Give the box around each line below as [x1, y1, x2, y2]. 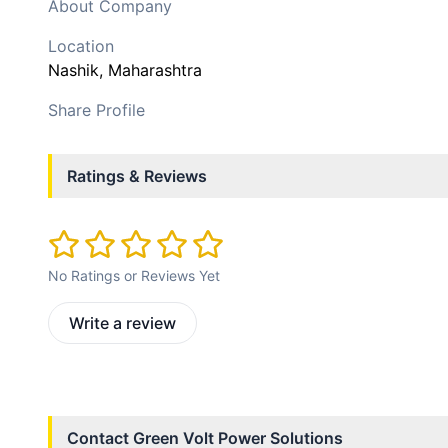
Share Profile [48, 100, 145, 120]
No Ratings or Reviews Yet [48, 267, 220, 285]
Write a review [69, 313, 176, 334]
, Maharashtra [99, 60, 202, 80]
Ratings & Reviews [67, 166, 207, 186]
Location [48, 36, 114, 56]
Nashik [48, 60, 99, 80]
